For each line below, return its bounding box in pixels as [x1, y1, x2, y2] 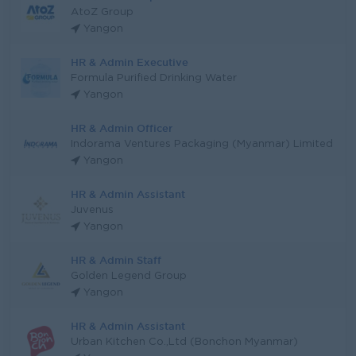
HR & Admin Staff [71, 254, 161, 265]
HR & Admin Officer [71, 122, 172, 133]
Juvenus [71, 206, 114, 215]
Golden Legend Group [71, 272, 187, 281]
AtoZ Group [71, 8, 133, 17]
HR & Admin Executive [71, 56, 188, 68]
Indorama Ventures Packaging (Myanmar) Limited [71, 140, 333, 149]
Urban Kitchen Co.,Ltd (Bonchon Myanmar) [71, 338, 298, 346]
